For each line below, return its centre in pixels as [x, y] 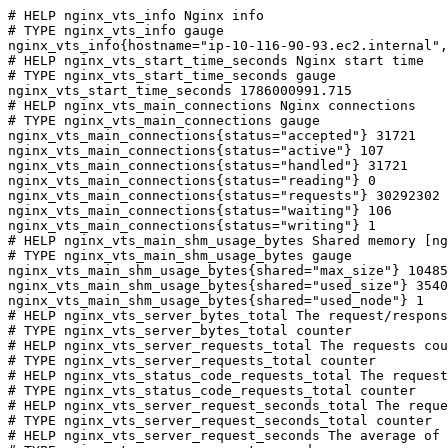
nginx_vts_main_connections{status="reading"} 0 [192, 180]
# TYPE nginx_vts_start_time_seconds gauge [172, 75]
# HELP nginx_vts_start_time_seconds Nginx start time [216, 60]
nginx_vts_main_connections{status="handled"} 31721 [208, 165]
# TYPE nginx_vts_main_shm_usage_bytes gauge [180, 255]
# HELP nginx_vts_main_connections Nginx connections [212, 105]
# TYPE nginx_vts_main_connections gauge [164, 120]
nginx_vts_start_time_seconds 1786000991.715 [180, 90]
